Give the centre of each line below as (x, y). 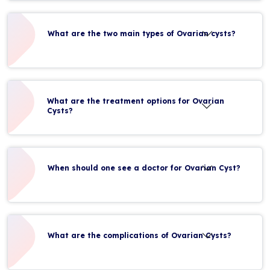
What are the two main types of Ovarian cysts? (142, 33)
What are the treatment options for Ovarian (136, 101)
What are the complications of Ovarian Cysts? (140, 235)
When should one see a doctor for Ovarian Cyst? (144, 168)
